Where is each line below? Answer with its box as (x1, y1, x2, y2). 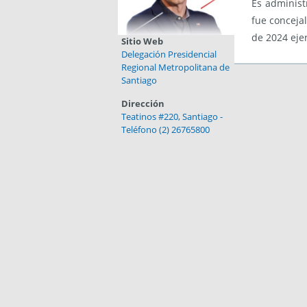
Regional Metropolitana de (121, 61, 230, 74)
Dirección (121, 97, 164, 110)
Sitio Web (121, 35, 163, 48)
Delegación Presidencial (121, 48, 217, 61)
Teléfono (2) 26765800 (121, 123, 210, 136)
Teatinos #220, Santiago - (121, 110, 223, 123)
